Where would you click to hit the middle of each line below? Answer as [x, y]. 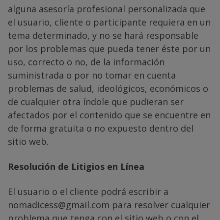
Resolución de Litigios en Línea [76, 166]
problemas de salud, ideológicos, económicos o [108, 88]
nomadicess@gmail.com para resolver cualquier [109, 205]
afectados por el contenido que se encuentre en [109, 115]
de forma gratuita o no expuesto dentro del [101, 128]
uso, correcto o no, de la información [86, 62]
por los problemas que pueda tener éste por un [109, 48]
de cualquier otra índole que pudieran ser [96, 101]
